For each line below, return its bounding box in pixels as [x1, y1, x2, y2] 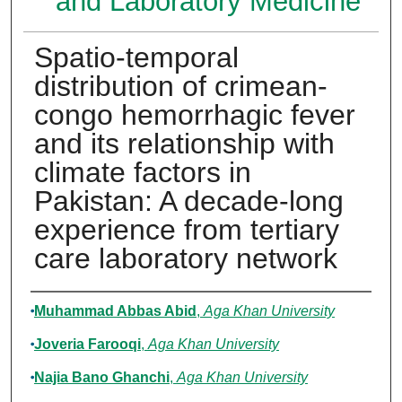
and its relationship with [33, 127, 335, 161]
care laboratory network [33, 242, 337, 275]
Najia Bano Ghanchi [33, 370, 170, 386]
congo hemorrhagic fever [33, 99, 355, 132]
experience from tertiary [33, 214, 339, 247]
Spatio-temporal [33, 41, 239, 74]
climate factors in [33, 156, 251, 189]
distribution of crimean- [33, 70, 328, 103]
